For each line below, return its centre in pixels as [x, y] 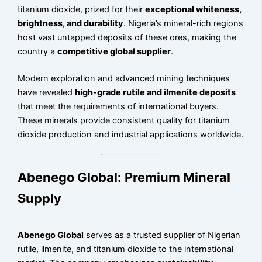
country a [38, 51]
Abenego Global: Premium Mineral [124, 177]
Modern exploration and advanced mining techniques [124, 78]
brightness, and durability [71, 23]
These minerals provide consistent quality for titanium [124, 120]
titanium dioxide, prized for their [82, 9]
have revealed [46, 92]
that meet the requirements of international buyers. [118, 106]
